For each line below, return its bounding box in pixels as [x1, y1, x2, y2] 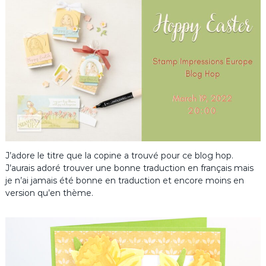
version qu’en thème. [5, 188, 93, 199]
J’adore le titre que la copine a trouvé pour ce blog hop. [5, 150, 233, 161]
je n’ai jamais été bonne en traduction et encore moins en [5, 175, 244, 186]
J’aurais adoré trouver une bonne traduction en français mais [5, 163, 254, 174]
